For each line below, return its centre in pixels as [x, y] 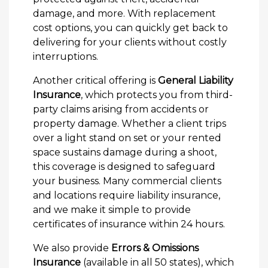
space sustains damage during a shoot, [125, 152]
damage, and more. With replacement [124, 13]
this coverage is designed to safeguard [124, 167]
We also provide [72, 248]
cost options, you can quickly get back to [130, 28]
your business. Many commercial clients [127, 181]
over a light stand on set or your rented [127, 138]
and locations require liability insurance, [127, 195]
